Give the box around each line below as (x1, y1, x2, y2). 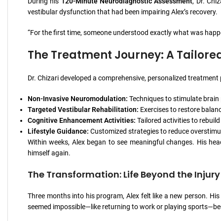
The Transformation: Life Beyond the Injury (28, 168, 220, 181)
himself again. (28, 149, 71, 157)
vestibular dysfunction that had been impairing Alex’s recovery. (28, 8, 218, 16)
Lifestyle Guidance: (28, 127, 89, 135)
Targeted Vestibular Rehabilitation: (28, 106, 139, 113)
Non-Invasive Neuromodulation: (28, 95, 128, 103)
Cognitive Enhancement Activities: (28, 116, 136, 124)
